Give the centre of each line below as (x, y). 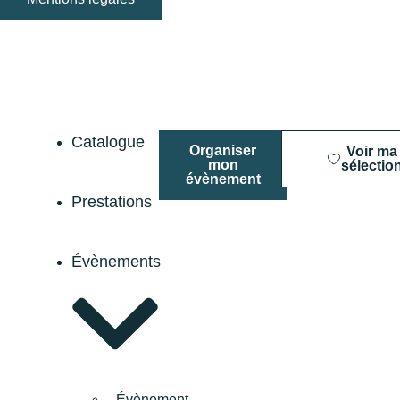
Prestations (112, 201)
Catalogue (108, 142)
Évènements (116, 261)
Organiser (223, 150)
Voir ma (372, 151)
